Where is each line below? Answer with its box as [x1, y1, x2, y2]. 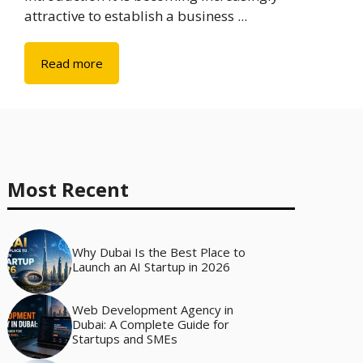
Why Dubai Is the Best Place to [71, 244, 246, 261]
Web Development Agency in [71, 301, 233, 318]
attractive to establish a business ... [24, 6, 247, 26]
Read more [41, 55, 103, 72]
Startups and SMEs [71, 331, 177, 348]
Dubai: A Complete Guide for [71, 316, 229, 333]
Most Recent [6, 176, 129, 203]
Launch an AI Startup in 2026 [71, 258, 230, 275]
